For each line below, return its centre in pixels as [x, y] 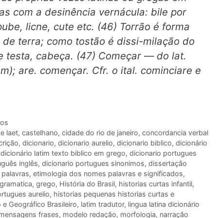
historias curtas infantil [155, 183]
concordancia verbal [175, 132]
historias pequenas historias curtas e [114, 194]
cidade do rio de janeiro [100, 132]
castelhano [40, 132]
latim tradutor [102, 204]
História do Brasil [87, 183]
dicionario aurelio [85, 143]
